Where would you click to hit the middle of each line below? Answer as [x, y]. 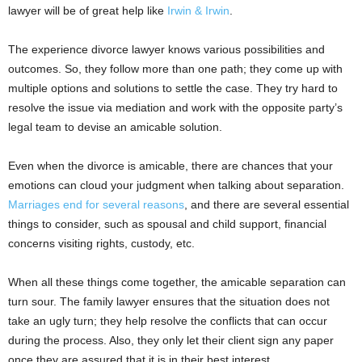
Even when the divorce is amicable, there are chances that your [170, 166]
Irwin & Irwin [198, 11]
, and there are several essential [267, 205]
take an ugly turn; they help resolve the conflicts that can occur [168, 321]
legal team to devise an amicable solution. [115, 127]
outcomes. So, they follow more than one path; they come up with [175, 69]
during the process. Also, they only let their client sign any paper [171, 341]
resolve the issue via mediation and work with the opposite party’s [175, 108]
